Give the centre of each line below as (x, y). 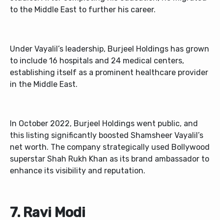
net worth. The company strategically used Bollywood (110, 147)
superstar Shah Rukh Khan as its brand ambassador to (110, 159)
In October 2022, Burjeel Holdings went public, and (104, 124)
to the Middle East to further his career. (83, 10)
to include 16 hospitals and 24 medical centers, (97, 61)
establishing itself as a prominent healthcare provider (109, 73)
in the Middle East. (44, 84)
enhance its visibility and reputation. (78, 171)
